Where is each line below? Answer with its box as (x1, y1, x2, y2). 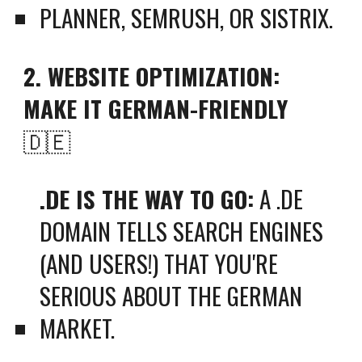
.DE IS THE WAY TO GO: (40, 181, 255, 216)
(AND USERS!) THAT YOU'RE (40, 246, 279, 280)
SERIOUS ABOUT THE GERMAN (40, 278, 303, 313)
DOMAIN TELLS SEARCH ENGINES (40, 213, 324, 248)
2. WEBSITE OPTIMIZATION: (23, 58, 280, 93)
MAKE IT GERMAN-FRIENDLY (23, 90, 288, 125)
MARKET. (40, 310, 116, 345)
